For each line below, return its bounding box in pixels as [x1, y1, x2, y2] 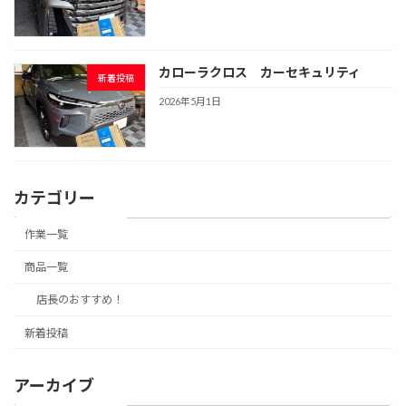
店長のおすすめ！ [35, 293, 123, 307]
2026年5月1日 [159, 94, 222, 107]
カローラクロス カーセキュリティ [159, 64, 362, 81]
